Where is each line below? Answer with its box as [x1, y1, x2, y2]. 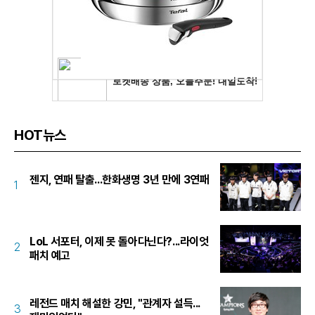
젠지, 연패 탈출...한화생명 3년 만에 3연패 [30, 172, 210, 186]
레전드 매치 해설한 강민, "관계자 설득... [30, 296, 200, 310]
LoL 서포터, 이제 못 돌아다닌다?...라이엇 [30, 234, 209, 248]
